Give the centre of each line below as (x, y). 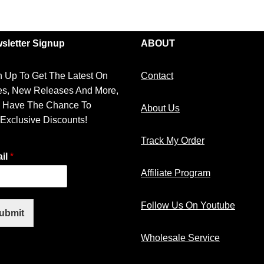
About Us (160, 108)
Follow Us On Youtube (188, 206)
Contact (157, 76)
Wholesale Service (180, 238)
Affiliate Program (176, 173)
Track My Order (173, 141)
